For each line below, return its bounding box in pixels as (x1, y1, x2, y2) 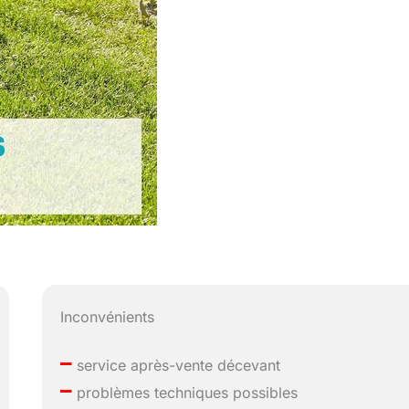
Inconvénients (60, 307, 155, 326)
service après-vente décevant (72, 355, 281, 374)
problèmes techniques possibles (72, 383, 299, 402)
